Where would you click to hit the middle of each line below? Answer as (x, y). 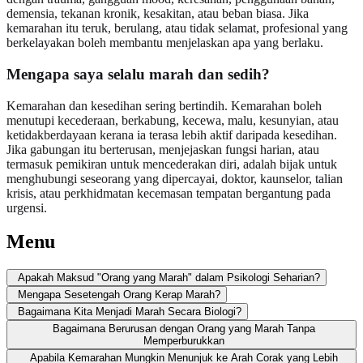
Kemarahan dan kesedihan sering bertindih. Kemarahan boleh (164, 105)
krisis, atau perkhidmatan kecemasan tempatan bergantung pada (169, 193)
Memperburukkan (184, 341)
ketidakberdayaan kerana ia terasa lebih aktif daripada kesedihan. (172, 135)
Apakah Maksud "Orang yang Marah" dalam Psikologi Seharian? (169, 278)
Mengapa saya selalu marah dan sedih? (138, 74)
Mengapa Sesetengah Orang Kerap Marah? (119, 295)
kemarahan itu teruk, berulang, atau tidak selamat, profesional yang (177, 28)
